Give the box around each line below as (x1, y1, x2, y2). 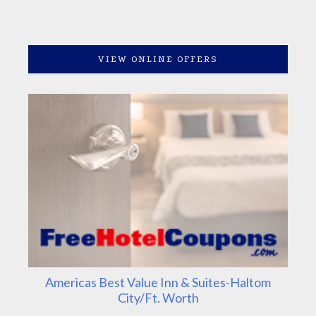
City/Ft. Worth (117, 289, 199, 305)
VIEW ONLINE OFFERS (98, 54, 218, 64)
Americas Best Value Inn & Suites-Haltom (45, 274, 271, 290)
